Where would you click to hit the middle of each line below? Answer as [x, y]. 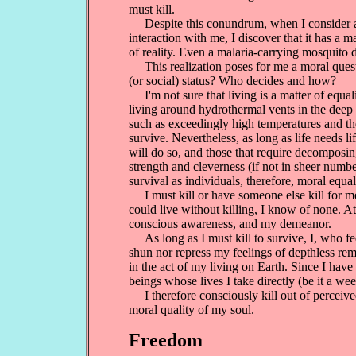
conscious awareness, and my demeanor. [230, 224]
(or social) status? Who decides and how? [232, 81]
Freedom [166, 340]
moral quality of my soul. [192, 310]
